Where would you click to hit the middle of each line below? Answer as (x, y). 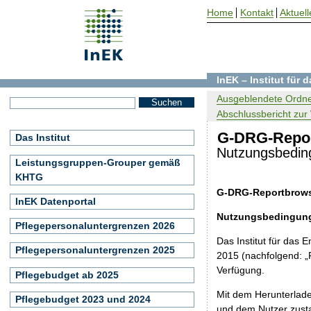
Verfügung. (241, 270)
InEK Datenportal (56, 201)
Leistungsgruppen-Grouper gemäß (98, 162)
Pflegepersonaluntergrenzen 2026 (95, 226)
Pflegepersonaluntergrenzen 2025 (95, 250)
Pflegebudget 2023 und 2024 (83, 299)
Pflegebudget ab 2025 (67, 275)
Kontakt (257, 13)
